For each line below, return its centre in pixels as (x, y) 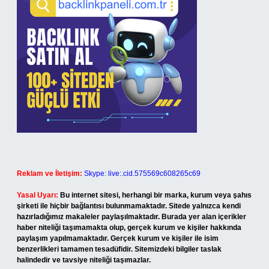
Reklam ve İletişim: (50, 174)
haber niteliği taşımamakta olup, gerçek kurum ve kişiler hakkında (129, 228)
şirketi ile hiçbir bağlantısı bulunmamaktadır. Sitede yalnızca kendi (129, 206)
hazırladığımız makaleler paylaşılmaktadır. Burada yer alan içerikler (131, 217)
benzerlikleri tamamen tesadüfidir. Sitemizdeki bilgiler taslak (119, 249)
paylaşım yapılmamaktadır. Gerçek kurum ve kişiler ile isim (118, 238)
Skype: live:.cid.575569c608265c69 (142, 174)
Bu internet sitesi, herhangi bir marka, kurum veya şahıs (156, 195)
